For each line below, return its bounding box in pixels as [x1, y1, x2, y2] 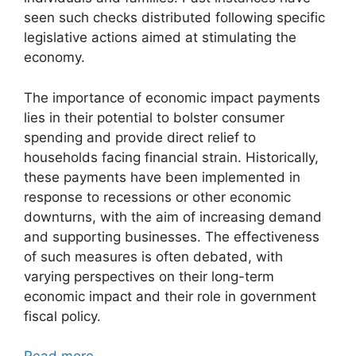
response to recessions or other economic [24, 188, 291, 205]
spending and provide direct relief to [24, 129, 256, 145]
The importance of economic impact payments [24, 89, 320, 106]
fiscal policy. [24, 308, 101, 324]
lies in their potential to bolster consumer [24, 109, 284, 126]
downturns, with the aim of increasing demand [24, 208, 322, 225]
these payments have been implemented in [24, 168, 300, 185]
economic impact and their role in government [24, 288, 316, 304]
